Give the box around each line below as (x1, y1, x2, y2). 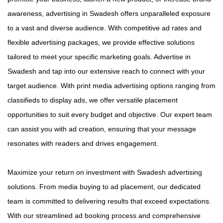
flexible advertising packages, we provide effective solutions (7, 38, 195, 47)
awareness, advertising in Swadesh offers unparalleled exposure (7, 9, 211, 18)
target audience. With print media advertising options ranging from (7, 82, 216, 90)
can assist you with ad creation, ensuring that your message (7, 125, 196, 133)
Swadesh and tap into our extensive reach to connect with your (7, 67, 205, 76)
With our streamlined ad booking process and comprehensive (7, 212, 201, 220)
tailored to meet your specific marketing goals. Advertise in (7, 53, 191, 61)
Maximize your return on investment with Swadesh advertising (7, 168, 202, 177)
